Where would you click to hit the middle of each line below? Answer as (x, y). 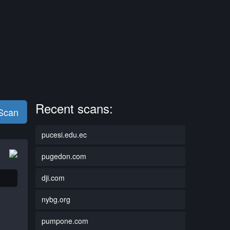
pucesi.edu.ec (64, 134)
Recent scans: (74, 108)
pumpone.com (65, 221)
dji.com (53, 177)
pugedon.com (64, 156)
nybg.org (56, 199)
